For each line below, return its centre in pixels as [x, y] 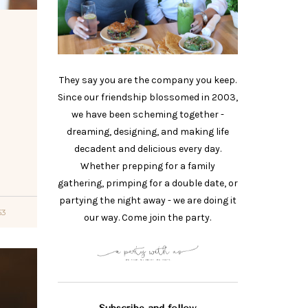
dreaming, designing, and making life [147, 132]
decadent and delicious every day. [147, 149]
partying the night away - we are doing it [147, 201]
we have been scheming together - [147, 115]
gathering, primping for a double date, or [147, 184]
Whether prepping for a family [147, 166]
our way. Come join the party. [148, 218]
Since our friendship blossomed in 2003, [147, 98]
